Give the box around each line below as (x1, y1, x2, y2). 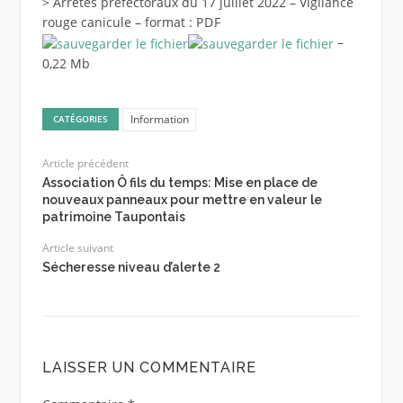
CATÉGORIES (53, 112, 109, 126)
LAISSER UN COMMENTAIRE (41, 359, 256, 377)
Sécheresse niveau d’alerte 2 (41, 260, 220, 275)
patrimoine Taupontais (41, 210, 185, 225)
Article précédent (41, 156, 129, 172)
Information (130, 112, 189, 128)
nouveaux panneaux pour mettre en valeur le (41, 193, 322, 208)
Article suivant (41, 240, 113, 256)
